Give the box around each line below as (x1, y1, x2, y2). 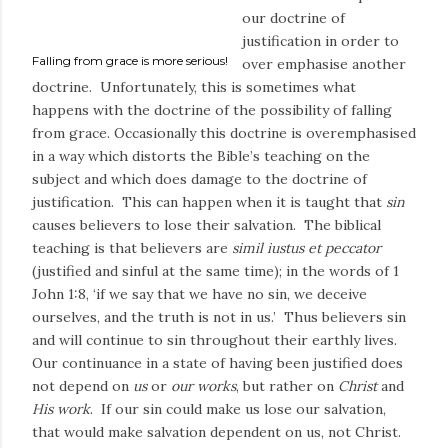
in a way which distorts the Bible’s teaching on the (32, 147, 370, 165)
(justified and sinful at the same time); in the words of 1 (32, 262, 399, 280)
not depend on (32, 377, 133, 395)
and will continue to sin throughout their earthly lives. (32, 331, 401, 349)
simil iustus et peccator (232, 239, 381, 257)
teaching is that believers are (32, 239, 232, 257)
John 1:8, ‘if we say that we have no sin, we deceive (32, 285, 367, 303)
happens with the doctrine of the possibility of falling (32, 101, 392, 119)
